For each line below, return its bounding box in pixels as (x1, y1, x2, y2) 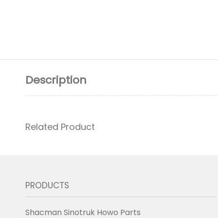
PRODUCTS (25, 180, 69, 191)
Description (25, 73, 87, 88)
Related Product (25, 121, 95, 133)
